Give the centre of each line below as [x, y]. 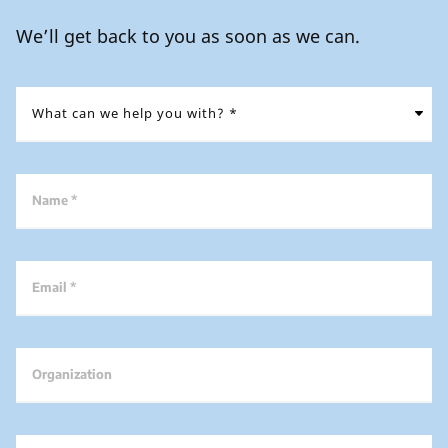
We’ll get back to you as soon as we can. [188, 36]
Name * [54, 200]
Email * [54, 287]
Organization [72, 374]
